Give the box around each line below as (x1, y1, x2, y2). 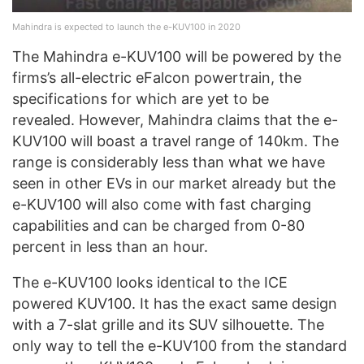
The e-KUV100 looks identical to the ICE (12, 274, 288, 292)
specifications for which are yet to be (12, 90, 269, 108)
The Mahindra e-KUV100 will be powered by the (12, 48, 341, 66)
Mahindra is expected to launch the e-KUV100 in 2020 (12, 21, 240, 33)
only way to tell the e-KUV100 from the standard (12, 337, 347, 355)
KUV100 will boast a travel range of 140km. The (12, 132, 339, 150)
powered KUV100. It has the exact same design (12, 295, 337, 313)
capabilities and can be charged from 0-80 (12, 217, 305, 235)
